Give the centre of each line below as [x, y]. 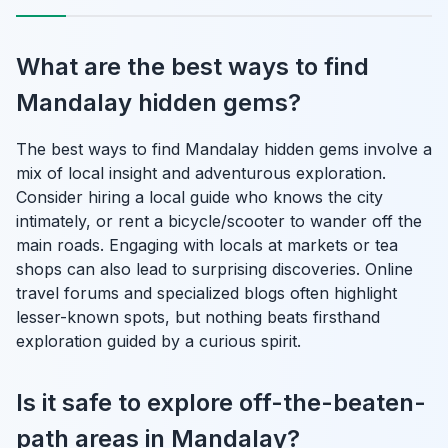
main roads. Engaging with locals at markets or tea [207, 244]
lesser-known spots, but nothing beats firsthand [198, 316]
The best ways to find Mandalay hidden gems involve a [224, 148]
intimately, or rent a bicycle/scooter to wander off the [219, 220]
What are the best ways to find [192, 66]
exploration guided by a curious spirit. [158, 340]
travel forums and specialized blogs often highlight [206, 292]
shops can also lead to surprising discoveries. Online [214, 268]
